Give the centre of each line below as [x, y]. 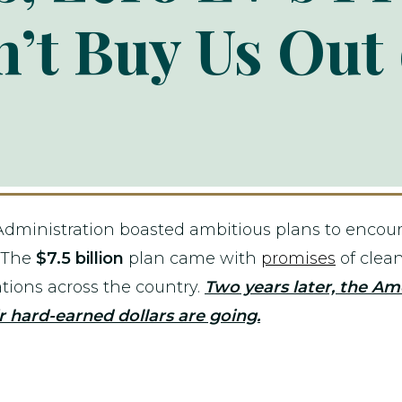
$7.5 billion [80, 258]
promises [298, 258]
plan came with [192, 258]
